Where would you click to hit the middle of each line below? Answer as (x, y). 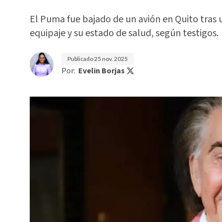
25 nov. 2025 (111, 59)
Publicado (81, 59)
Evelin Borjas (102, 71)
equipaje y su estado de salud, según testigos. (124, 33)
